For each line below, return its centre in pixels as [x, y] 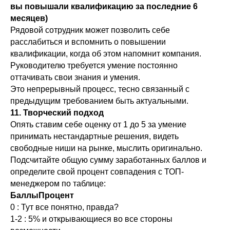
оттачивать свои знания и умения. [76, 77]
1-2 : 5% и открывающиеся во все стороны [91, 219]
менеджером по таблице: [58, 183]
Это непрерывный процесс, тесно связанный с [100, 89]
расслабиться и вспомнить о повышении [88, 42]
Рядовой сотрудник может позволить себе [90, 30]
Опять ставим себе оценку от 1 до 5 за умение [98, 124]
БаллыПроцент [42, 195]
